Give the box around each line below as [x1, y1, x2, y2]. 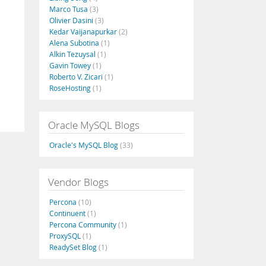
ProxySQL [49, 231, 83, 240]
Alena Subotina [49, 38, 101, 47]
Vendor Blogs [48, 175, 109, 189]
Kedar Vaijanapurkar [49, 27, 119, 36]
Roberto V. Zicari [49, 72, 104, 81]
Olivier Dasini [49, 15, 95, 25]
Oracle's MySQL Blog [49, 140, 120, 150]
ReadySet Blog [49, 242, 99, 252]
